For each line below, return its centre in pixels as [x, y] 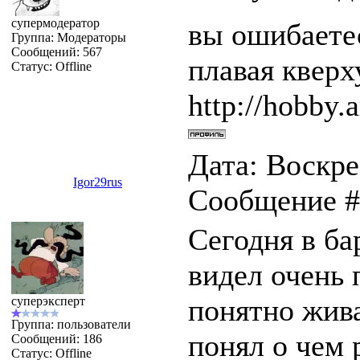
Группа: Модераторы [68, 37]
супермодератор [55, 23]
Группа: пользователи [71, 324]
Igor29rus [97, 182]
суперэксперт [48, 301]
